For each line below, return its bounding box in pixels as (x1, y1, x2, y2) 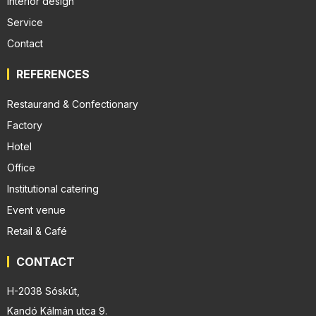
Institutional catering (7, 182, 99, 195)
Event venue (7, 203, 66, 216)
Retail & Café (7, 224, 67, 237)
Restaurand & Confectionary (7, 97, 138, 110)
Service (7, 16, 43, 28)
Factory (7, 119, 42, 131)
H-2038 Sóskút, (7, 284, 80, 297)
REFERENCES (16, 66, 90, 81)
